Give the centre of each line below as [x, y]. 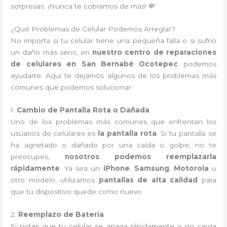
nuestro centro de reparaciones [154, 52]
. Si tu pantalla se [186, 134]
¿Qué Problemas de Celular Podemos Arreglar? [93, 29]
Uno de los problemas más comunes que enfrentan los [113, 122]
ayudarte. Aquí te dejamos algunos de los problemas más [113, 76]
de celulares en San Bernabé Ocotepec [94, 64]
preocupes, [38, 157]
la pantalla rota [127, 134]
